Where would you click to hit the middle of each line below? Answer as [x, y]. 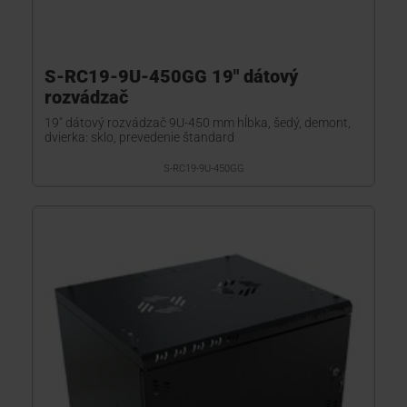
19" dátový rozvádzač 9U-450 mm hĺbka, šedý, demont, [198, 123]
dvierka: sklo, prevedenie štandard [139, 137]
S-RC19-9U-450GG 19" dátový [171, 76]
